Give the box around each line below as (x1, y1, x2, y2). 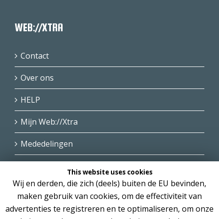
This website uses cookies (66, 167, 153, 176)
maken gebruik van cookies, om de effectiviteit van (17, 191, 202, 202)
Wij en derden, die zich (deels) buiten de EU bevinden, (13, 178, 206, 189)
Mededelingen (21, 138, 73, 149)
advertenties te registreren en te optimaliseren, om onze (5, 203, 214, 214)
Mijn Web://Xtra (21, 116, 78, 127)
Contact (21, 50, 49, 61)
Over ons (21, 72, 54, 83)
